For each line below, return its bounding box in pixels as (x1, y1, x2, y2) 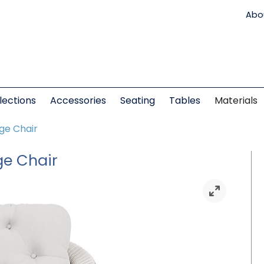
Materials (214, 97, 258, 107)
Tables (169, 97, 200, 107)
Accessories (49, 97, 106, 107)
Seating (120, 97, 155, 107)
